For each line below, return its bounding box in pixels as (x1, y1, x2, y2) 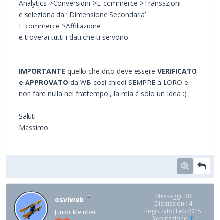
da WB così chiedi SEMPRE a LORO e (70, 77, 188, 87)
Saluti (19, 111, 36, 121)
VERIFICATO (157, 66, 197, 76)
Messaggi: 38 (155, 192, 191, 200)
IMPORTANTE (19, 66, 67, 76)
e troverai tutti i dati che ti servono (19, 32, 128, 42)
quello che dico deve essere (67, 66, 157, 76)
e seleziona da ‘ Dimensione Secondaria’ (19, 9, 146, 19)
